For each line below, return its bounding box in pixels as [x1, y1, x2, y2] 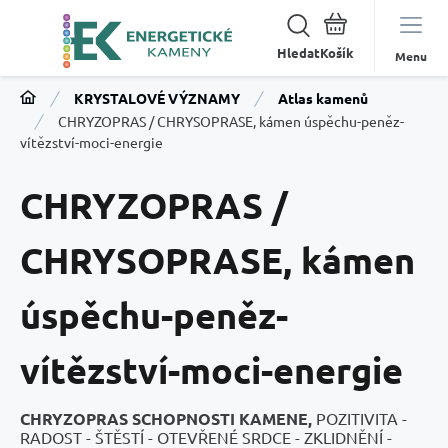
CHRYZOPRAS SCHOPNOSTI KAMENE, [20, 408, 316, 429]
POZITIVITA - [316, 408, 407, 428]
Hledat [277, 44, 320, 61]
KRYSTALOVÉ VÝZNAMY [74, 89, 240, 107]
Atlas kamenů [278, 89, 368, 107]
